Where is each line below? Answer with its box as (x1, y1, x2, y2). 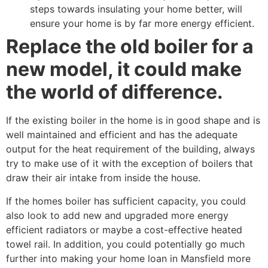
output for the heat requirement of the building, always (6, 143, 255, 156)
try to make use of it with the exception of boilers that (6, 157, 253, 170)
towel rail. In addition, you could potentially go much (6, 237, 245, 250)
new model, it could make (6, 57, 242, 81)
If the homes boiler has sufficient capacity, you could (6, 194, 246, 207)
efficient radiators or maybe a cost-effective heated (6, 223, 242, 236)
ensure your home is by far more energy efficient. (30, 17, 254, 30)
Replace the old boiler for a (6, 35, 254, 59)
